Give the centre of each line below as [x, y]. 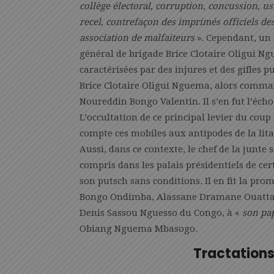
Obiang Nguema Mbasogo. [139, 229]
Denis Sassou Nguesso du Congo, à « [160, 213]
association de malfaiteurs [137, 38]
